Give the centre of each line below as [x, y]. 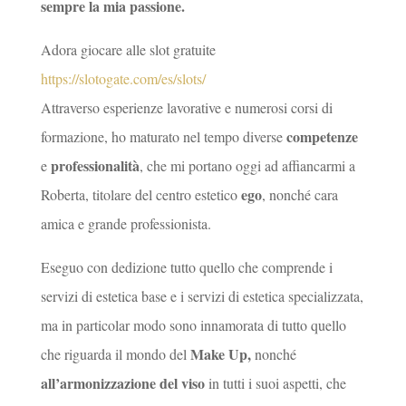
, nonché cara [300, 195]
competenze [322, 137]
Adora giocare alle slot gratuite [128, 50]
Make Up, [222, 354]
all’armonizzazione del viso [124, 383]
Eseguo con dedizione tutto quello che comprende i [186, 267]
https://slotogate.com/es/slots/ [123, 79]
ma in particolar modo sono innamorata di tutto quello [193, 325]
